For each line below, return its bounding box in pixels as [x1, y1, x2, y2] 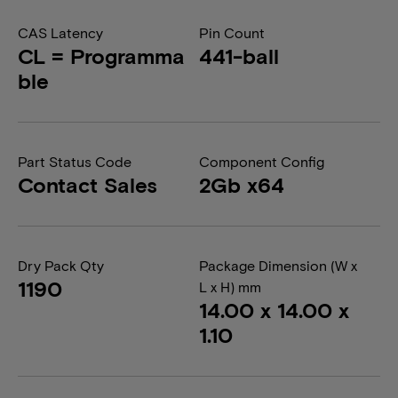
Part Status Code [18, 153, 131, 170]
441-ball [199, 43, 279, 68]
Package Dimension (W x [199, 257, 357, 274]
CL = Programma [18, 43, 185, 68]
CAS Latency [18, 24, 103, 41]
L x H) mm [199, 278, 261, 295]
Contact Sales [18, 171, 157, 197]
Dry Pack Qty [18, 257, 104, 274]
